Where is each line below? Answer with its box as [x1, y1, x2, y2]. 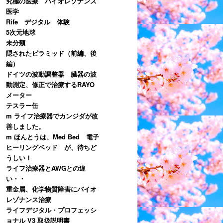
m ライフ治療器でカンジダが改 [6, 111, 98, 120]
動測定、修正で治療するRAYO [6, 79, 95, 89]
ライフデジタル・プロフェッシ [6, 205, 97, 215]
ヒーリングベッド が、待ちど [6, 142, 97, 152]
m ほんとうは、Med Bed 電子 [6, 131, 99, 141]
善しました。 [6, 121, 45, 131]
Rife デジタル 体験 [6, 16, 70, 26]
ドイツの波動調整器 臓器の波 [6, 69, 97, 79]
